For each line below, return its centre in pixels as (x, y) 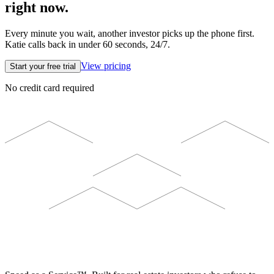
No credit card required (50, 88)
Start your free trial (43, 67)
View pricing (106, 66)
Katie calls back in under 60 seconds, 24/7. (87, 45)
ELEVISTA (72, 248)
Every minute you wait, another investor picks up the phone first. (130, 34)
